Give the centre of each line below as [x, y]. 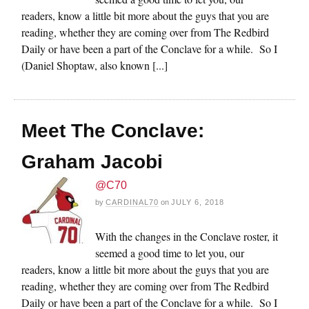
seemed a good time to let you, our [170, 252]
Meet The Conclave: [113, 130]
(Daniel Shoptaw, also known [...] [94, 65]
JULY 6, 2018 [198, 202]
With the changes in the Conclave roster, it [187, 236]
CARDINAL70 [132, 202]
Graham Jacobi [92, 161]
